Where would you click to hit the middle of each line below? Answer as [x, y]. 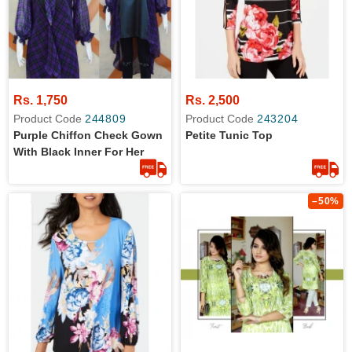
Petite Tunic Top [229, 135]
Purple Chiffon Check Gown [88, 135]
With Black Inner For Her [79, 152]
